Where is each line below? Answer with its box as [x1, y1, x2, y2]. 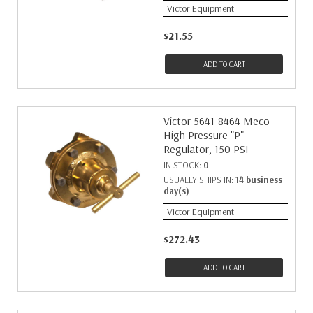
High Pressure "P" [163, 128, 244, 142]
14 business [235, 174, 282, 185]
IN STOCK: [163, 159, 203, 170]
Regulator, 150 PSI [163, 142, 249, 156]
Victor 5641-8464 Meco [163, 114, 270, 128]
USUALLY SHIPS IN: [163, 174, 235, 185]
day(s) [163, 185, 189, 196]
